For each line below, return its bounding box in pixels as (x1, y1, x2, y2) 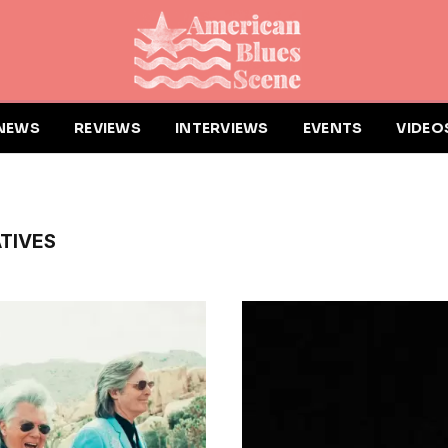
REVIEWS (73, 119, 141, 137)
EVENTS (302, 119, 363, 137)
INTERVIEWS (174, 119, 269, 137)
